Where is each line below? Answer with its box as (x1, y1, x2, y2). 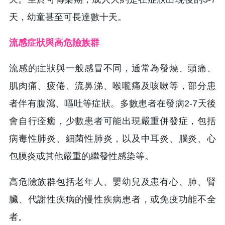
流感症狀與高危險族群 (9, 37, 99, 48)
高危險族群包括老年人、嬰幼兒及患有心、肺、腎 (9, 176, 216, 187)
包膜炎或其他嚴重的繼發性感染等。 (9, 151, 154, 161)
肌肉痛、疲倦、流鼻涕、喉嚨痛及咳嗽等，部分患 (9, 80, 216, 91)
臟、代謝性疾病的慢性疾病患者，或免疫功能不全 (9, 194, 216, 204)
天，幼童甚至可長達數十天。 (9, 12, 127, 22)
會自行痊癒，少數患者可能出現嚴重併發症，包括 (9, 116, 216, 126)
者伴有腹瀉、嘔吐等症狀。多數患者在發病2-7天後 (9, 98, 216, 108)
